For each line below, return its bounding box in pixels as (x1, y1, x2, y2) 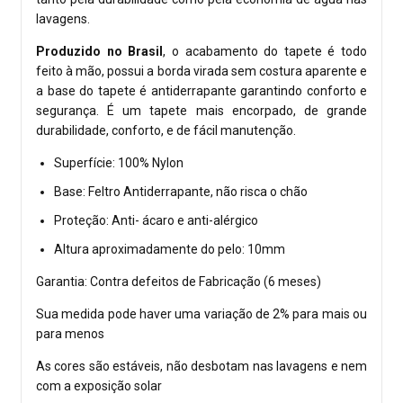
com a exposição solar (36, 379, 162, 394)
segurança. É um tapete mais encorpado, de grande (36, 103, 367, 119)
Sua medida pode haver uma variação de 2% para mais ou (36, 307, 367, 322)
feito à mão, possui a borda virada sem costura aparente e (36, 64, 367, 79)
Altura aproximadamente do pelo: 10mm (54, 242, 285, 257)
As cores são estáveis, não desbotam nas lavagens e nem (36, 359, 367, 374)
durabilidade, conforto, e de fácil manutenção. (36, 123, 299, 139)
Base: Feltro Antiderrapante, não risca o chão (54, 184, 308, 200)
